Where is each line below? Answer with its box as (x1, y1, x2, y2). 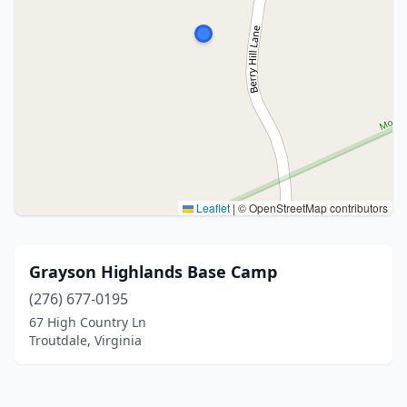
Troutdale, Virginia (29, 332, 142, 349)
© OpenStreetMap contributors (235, 200, 388, 215)
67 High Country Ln (29, 313, 146, 331)
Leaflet (194, 200, 230, 215)
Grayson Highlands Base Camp (29, 261, 277, 283)
